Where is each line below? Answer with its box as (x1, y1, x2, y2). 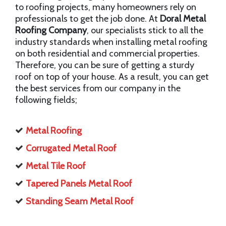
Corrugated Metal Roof (26, 143, 117, 154)
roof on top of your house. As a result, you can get (15, 71, 209, 83)
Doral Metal (160, 13, 206, 25)
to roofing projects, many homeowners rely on (15, 2, 196, 13)
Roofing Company (15, 25, 87, 36)
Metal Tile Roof (26, 160, 86, 172)
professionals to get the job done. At (15, 13, 160, 25)
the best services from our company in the (15, 83, 181, 94)
